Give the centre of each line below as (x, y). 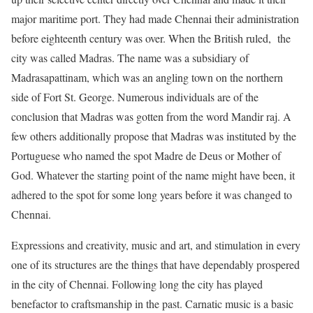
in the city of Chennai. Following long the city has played (137, 284)
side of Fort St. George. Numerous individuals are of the (135, 97)
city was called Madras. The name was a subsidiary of (130, 58)
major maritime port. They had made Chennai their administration (155, 19)
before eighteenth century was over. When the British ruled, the (151, 38)
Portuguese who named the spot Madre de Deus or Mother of (146, 156)
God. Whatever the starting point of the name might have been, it (153, 175)
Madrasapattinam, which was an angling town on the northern (147, 78)
